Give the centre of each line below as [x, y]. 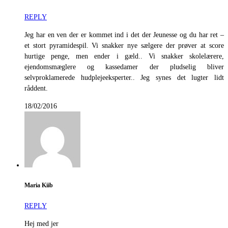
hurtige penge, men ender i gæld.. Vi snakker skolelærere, [124, 56]
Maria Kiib [39, 185]
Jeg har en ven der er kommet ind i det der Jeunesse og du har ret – [124, 35]
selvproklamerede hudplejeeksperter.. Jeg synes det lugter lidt [124, 77]
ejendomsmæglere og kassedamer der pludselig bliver [124, 67]
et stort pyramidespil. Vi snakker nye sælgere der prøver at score [124, 45]
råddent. [36, 88]
